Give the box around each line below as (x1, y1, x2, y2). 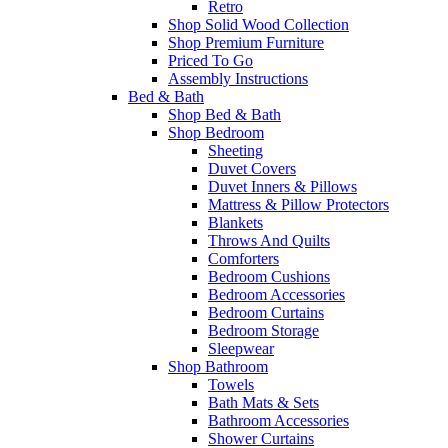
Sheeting (208, 141, 263, 159)
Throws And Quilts (208, 231, 330, 249)
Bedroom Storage (208, 321, 319, 339)
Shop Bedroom (168, 123, 264, 141)
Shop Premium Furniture (168, 33, 324, 51)
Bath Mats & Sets (208, 393, 319, 411)
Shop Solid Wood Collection (168, 15, 349, 33)
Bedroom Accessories (208, 285, 345, 303)
